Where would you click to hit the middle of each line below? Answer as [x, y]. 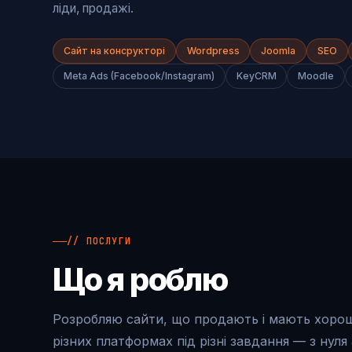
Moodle [316, 75]
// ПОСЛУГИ [99, 241]
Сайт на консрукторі [114, 51]
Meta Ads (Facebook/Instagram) [139, 75]
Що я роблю [140, 279]
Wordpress [213, 51]
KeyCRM [256, 75]
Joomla [279, 51]
